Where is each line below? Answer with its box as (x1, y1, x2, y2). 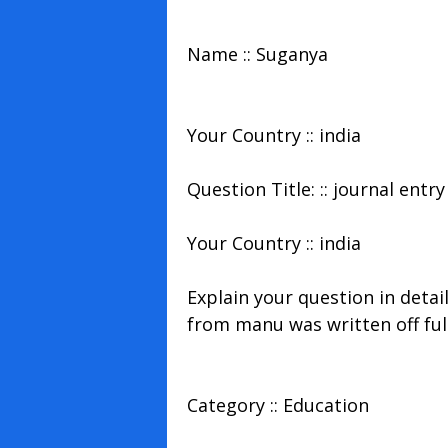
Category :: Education (186, 392, 369, 417)
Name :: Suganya (186, 41, 328, 66)
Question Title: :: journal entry (186, 176, 445, 201)
